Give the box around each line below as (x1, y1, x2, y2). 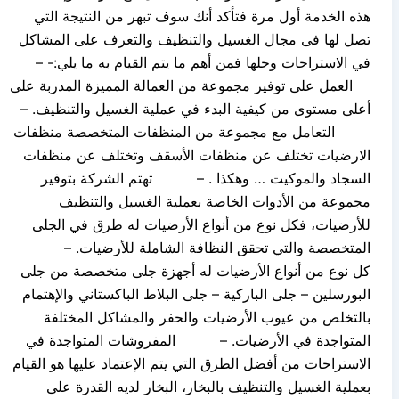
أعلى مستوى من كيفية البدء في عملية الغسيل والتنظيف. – (16, 99, 370, 118)
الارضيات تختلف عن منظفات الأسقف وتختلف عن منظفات (23, 145, 370, 164)
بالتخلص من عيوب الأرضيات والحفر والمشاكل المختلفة (44, 307, 370, 326)
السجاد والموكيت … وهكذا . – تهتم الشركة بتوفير (41, 168, 370, 187)
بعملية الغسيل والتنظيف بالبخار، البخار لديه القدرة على (46, 377, 370, 395)
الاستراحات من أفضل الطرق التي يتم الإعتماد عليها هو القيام (12, 354, 370, 372)
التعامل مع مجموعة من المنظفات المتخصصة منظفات (13, 122, 370, 141)
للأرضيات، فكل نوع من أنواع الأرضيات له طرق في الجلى (32, 215, 370, 233)
